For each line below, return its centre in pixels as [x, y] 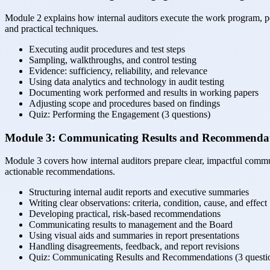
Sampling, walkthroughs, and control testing [113, 60]
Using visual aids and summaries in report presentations [134, 236]
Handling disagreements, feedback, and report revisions [134, 246]
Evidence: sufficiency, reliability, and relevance [118, 71]
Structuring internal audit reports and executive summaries [139, 192]
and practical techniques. [52, 28]
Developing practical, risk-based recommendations [125, 214]
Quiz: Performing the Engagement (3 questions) [120, 114]
